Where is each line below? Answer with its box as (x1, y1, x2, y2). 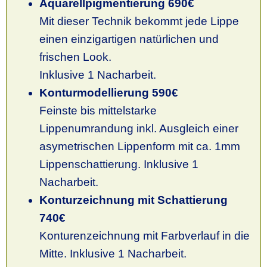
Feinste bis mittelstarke (39, 104, 157, 117)
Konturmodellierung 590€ (39, 86, 178, 99)
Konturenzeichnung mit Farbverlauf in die (39, 229, 250, 242)
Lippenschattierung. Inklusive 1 (39, 157, 198, 170)
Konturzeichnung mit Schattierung (39, 193, 228, 206)
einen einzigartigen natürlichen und (39, 32, 219, 45)
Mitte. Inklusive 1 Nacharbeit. (39, 247, 187, 260)
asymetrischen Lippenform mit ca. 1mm (39, 139, 240, 153)
